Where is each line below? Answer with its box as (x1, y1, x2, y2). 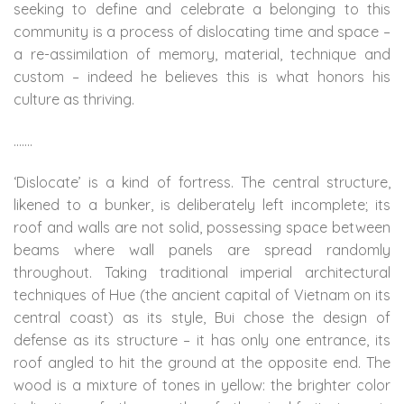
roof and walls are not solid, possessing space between (14, 218, 390, 237)
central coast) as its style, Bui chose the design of (14, 308, 390, 327)
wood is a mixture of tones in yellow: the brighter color (14, 376, 390, 395)
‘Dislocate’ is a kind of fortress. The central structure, (14, 173, 390, 192)
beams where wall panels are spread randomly (14, 241, 390, 260)
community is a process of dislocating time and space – (14, 23, 390, 41)
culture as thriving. (14, 90, 134, 109)
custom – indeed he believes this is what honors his (14, 68, 390, 87)
